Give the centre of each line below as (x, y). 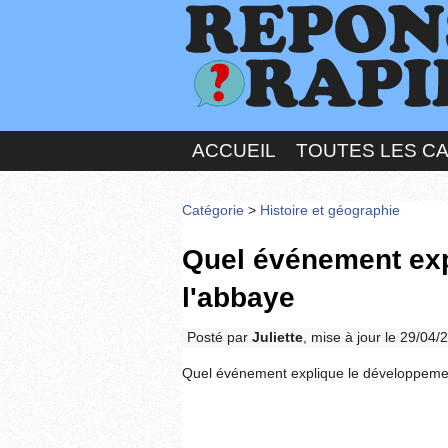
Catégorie (213, 210)
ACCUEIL (234, 150)
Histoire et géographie (330, 210)
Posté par (219, 337)
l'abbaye (238, 297)
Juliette (277, 337)
